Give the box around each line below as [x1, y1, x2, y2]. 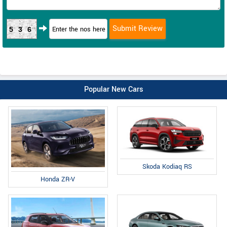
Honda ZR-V [41, 174, 75, 184]
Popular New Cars [84, 84, 143, 95]
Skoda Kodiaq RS [142, 162, 192, 172]
